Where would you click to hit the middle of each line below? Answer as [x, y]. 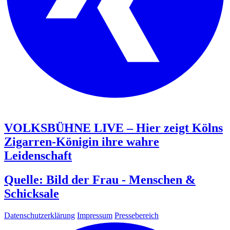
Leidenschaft [38, 155]
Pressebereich [137, 215]
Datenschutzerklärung [40, 215]
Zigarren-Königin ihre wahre [82, 141]
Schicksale [32, 193]
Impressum [95, 215]
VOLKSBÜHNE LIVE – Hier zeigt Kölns [113, 128]
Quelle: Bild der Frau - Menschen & [100, 179]
